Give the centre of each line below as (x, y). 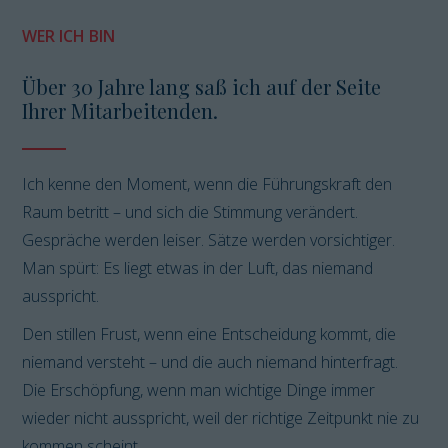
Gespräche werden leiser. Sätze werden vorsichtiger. (209, 240)
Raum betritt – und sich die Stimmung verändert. (190, 212)
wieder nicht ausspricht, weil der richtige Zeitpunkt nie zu (221, 418)
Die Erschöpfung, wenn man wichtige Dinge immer (199, 390)
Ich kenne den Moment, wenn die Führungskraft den (207, 184)
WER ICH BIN (69, 36)
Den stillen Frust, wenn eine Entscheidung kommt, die (209, 334)
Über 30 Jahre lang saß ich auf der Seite (202, 87)
